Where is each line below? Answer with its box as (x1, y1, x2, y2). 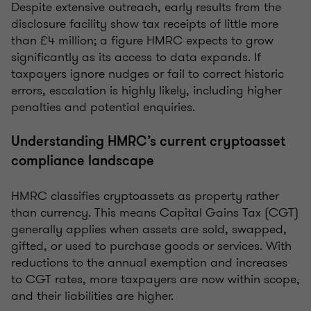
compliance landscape (11, 151, 158, 171)
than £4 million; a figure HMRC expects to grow (11, 31, 274, 50)
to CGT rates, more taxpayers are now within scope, (11, 270, 300, 289)
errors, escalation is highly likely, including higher (11, 81, 282, 100)
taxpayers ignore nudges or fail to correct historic (11, 65, 284, 83)
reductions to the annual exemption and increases (11, 253, 287, 272)
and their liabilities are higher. (11, 287, 191, 305)
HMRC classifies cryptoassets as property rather (11, 187, 279, 205)
